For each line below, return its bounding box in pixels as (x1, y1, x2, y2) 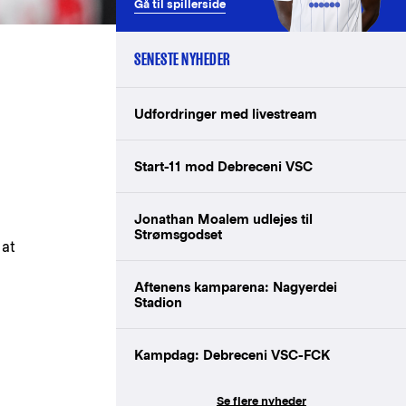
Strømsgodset (134, 226, 222, 242)
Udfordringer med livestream (134, 105, 317, 121)
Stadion (134, 294, 182, 310)
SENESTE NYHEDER (134, 49, 231, 69)
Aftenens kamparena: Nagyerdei (134, 278, 337, 295)
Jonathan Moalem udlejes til (134, 210, 313, 227)
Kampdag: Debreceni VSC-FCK (134, 346, 330, 362)
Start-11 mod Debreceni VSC (134, 158, 313, 174)
